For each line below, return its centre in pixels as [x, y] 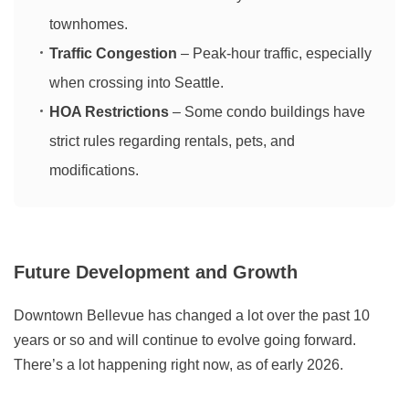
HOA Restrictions [109, 112]
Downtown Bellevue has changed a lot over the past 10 [192, 316]
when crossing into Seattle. [136, 83]
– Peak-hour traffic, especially [274, 54]
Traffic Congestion [113, 54]
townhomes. [89, 25]
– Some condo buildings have [267, 112]
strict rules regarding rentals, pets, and [172, 142]
